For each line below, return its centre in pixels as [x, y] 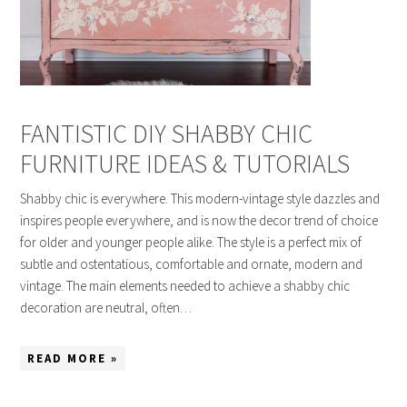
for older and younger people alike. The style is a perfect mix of [191, 243]
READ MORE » [73, 359]
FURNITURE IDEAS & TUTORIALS [185, 164]
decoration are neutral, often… [106, 308]
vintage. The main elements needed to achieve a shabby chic [185, 286]
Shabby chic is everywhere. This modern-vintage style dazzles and [200, 199]
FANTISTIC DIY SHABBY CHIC [167, 134]
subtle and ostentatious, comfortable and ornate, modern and [192, 264]
